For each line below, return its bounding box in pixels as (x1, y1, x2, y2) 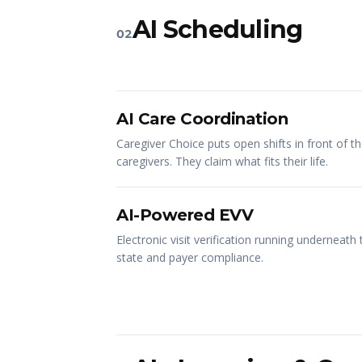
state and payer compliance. (116, 250, 263, 265)
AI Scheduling (133, 15, 303, 44)
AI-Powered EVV (116, 205, 253, 225)
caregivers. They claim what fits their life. (116, 154, 328, 169)
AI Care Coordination (116, 109, 288, 128)
